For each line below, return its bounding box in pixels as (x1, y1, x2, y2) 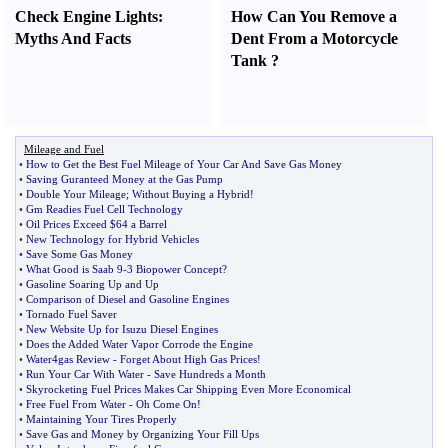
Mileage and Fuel (24, 143, 104, 155)
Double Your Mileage (26, 188, 126, 200)
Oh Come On (136, 398, 197, 410)
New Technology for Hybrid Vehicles (26, 233, 199, 245)
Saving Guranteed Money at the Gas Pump (26, 173, 223, 185)
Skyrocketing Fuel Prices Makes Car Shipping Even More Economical (26, 383, 351, 395)
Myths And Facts (15, 30, 131, 47)
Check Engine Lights (15, 8, 158, 25)
